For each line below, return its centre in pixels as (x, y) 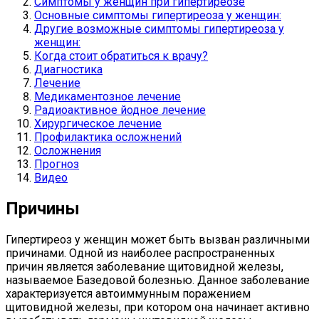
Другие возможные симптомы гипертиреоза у (159, 28)
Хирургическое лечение (98, 123)
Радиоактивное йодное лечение (120, 110)
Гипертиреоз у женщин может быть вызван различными (158, 239)
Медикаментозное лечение (108, 96)
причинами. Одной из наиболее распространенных (140, 253)
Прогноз (57, 164)
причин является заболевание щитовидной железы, (145, 266)
